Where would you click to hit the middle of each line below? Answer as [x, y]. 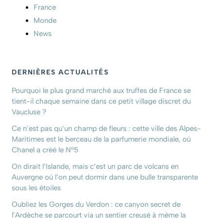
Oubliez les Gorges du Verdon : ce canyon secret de [96, 204]
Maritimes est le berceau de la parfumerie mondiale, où [101, 139]
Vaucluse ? [29, 112]
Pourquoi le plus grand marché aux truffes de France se [101, 90]
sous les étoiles [37, 188]
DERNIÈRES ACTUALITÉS [60, 72]
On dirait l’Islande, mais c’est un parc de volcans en [95, 166]
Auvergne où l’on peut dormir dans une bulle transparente [105, 177]
